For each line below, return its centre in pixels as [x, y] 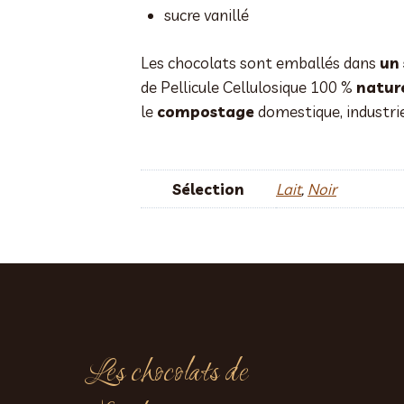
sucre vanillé [206, 15]
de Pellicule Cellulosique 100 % [248, 87]
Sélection [208, 188]
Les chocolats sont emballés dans [260, 62]
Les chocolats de [168, 374]
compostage [206, 111]
